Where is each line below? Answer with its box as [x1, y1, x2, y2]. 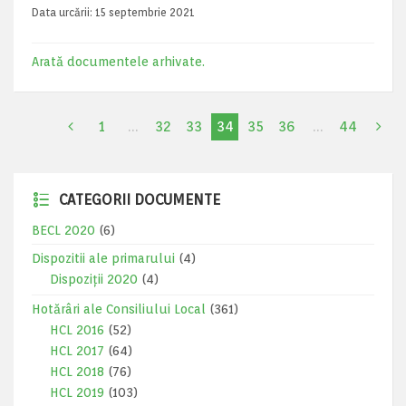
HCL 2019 [50, 385, 104, 400]
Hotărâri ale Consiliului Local [32, 302, 206, 316]
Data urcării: [32, 5, 95, 19]
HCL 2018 [50, 364, 104, 379]
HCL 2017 [50, 343, 104, 358]
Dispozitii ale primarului [32, 251, 175, 266]
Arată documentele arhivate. [32, 54, 205, 69]
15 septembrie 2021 [95, 5, 195, 19]
